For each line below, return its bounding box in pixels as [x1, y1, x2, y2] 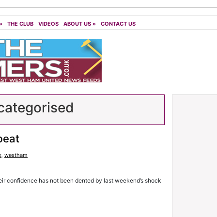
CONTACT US [101, 20, 136, 27]
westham [4, 152, 28, 158]
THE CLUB [7, 20, 33, 27]
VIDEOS [38, 20, 59, 27]
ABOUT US [63, 20, 91, 27]
